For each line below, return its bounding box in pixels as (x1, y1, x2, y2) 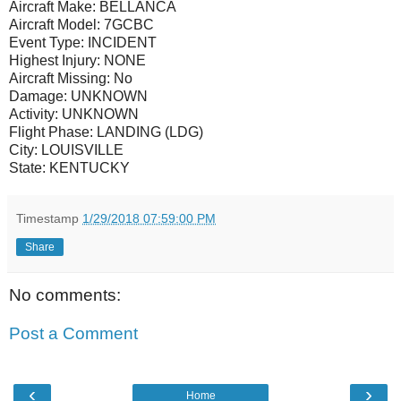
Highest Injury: (9, 52, 100, 68)
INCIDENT (88, 34, 157, 50)
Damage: (9, 88, 67, 104)
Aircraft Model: (9, 16, 100, 32)
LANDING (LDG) (97, 124, 203, 140)
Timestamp (16, 210, 82, 226)
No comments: (9, 285, 121, 304)
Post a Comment (9, 324, 138, 344)
